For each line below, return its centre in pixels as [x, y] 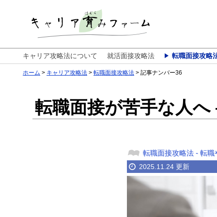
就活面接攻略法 [131, 56]
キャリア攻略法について [60, 56]
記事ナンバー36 [161, 73]
